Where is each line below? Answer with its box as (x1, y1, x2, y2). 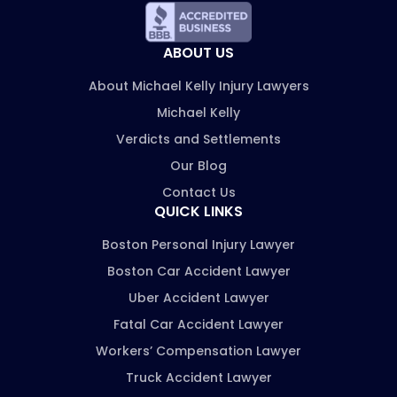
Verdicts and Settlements (116, 129, 281, 148)
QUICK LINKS (154, 200, 243, 222)
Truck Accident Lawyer (125, 368, 272, 386)
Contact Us (161, 183, 236, 201)
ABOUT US (163, 42, 234, 63)
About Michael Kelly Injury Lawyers (88, 76, 309, 95)
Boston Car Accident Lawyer (106, 261, 291, 280)
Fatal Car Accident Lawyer (113, 315, 284, 333)
